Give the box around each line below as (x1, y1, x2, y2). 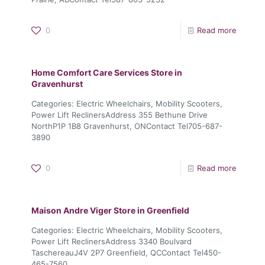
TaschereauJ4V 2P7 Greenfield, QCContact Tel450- (31, 247, 221, 257)
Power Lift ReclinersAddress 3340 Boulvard (31, 236, 192, 246)
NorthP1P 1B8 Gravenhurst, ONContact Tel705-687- (31, 121, 222, 131)
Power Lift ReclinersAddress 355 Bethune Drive (31, 109, 208, 119)
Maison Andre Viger (31, 205, 114, 215)
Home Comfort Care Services (31, 67, 151, 77)
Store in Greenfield (114, 205, 189, 215)
